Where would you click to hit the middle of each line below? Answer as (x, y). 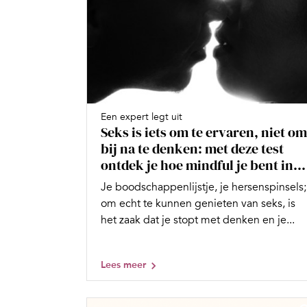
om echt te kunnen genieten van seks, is (198, 204)
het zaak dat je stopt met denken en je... (198, 220)
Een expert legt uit (142, 117)
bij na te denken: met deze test (192, 149)
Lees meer (123, 265)
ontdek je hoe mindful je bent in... (203, 165)
